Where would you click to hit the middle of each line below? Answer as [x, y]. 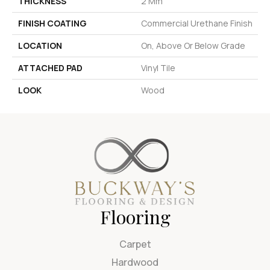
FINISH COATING [52, 23]
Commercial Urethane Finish [197, 23]
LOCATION [40, 45]
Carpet [135, 244]
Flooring [135, 217]
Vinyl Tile [158, 67]
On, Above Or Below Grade [193, 45]
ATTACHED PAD [50, 67]
